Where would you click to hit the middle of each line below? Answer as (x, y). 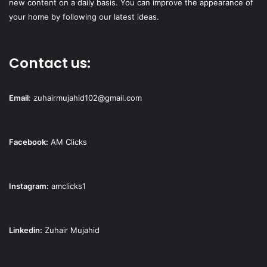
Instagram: (29, 186)
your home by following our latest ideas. (84, 16)
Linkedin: (26, 230)
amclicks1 (69, 186)
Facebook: (29, 142)
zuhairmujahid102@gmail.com (88, 97)
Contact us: (51, 63)
